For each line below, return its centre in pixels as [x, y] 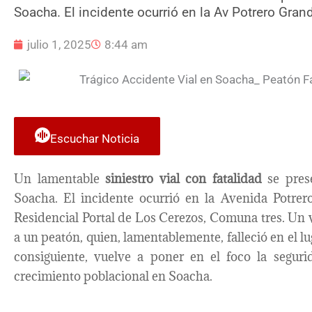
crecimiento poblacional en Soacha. [113, 276]
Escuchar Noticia [95, 138]
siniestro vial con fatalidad [184, 178]
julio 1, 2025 [59, 45]
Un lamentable [60, 178]
